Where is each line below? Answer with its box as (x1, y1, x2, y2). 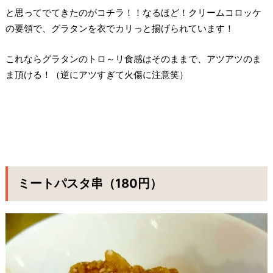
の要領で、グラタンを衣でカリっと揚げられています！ (5, 22, 234, 34)
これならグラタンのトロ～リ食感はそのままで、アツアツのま (5, 53, 261, 65)
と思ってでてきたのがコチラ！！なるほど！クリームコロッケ (5, 6, 261, 18)
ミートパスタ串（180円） (17, 176, 162, 191)
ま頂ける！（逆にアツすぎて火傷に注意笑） (5, 69, 188, 81)
